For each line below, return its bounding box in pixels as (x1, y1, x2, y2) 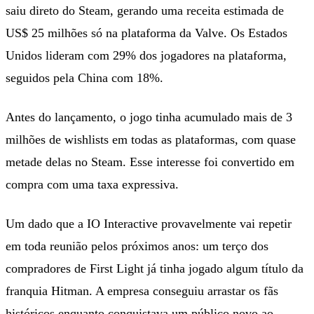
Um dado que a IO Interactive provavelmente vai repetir (6, 216, 292, 231)
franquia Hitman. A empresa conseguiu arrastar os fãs (6, 283, 278, 298)
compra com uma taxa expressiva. (6, 177, 179, 191)
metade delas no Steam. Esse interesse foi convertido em (6, 154, 294, 169)
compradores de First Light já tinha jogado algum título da (6, 261, 303, 275)
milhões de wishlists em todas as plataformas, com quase (6, 132, 296, 146)
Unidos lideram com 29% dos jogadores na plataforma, (6, 48, 287, 62)
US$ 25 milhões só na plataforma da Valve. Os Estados (6, 25, 287, 40)
